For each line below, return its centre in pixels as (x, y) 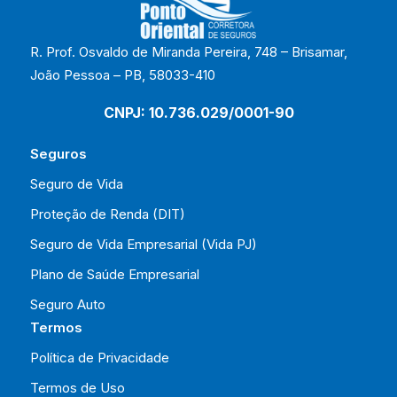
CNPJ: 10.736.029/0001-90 (198, 112)
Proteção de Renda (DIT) (108, 214)
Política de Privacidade (100, 357)
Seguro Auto (68, 304)
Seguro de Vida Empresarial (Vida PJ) (144, 244)
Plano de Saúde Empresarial (115, 274)
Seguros (58, 153)
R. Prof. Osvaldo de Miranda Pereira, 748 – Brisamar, (189, 52)
